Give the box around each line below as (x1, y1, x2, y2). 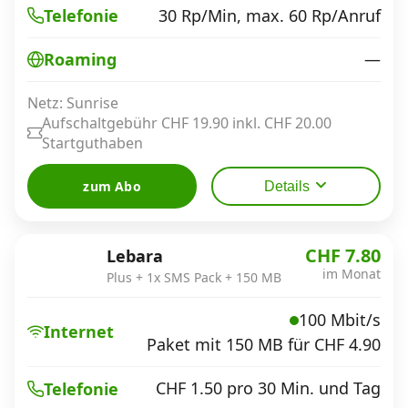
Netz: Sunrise (27, 92, 118, 113)
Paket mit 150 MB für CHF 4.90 (147, 333, 381, 355)
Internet (44, 321, 114, 343)
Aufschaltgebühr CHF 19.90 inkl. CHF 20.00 (42, 112, 331, 133)
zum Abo (83, 177, 141, 195)
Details (263, 178, 310, 194)
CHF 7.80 (305, 242, 381, 268)
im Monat (322, 264, 381, 282)
